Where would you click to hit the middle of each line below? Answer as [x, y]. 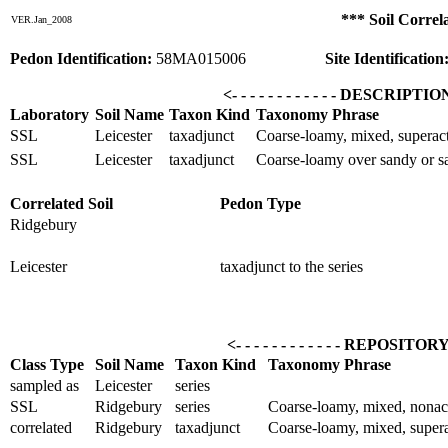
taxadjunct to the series [291, 266]
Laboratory [49, 114]
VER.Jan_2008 [41, 19]
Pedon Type [260, 203]
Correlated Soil [61, 203]
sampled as [44, 385]
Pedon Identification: [83, 58]
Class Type [47, 364]
